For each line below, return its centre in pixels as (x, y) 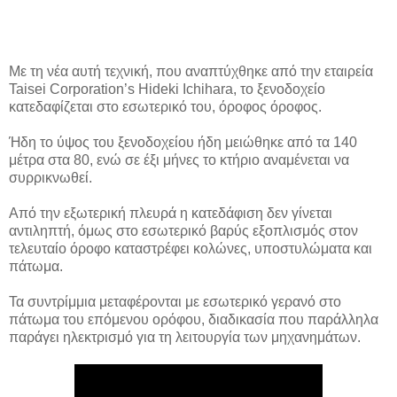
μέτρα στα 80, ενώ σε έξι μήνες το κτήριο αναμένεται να (179, 160)
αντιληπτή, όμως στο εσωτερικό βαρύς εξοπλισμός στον (183, 231)
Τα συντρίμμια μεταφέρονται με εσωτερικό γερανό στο (175, 302)
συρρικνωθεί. (51, 178)
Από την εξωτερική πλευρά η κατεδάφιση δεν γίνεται (171, 214)
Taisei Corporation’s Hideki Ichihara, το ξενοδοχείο (167, 90)
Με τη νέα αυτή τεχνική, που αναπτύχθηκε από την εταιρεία (191, 72)
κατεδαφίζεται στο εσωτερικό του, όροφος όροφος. (165, 107)
